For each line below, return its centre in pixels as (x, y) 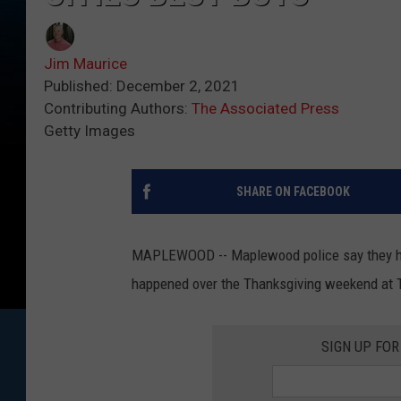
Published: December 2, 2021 (142, 86)
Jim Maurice (85, 64)
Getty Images (90, 131)
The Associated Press (265, 109)
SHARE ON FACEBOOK (293, 192)
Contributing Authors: (118, 109)
